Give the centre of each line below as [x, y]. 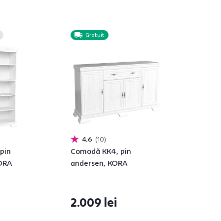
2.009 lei [94, 202]
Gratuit [95, 35]
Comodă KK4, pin [101, 151]
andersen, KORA [99, 163]
